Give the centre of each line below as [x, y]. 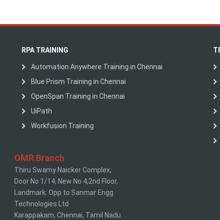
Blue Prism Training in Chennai [78, 82]
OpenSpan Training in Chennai [78, 96]
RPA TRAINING [45, 50]
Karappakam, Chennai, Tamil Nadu [68, 215]
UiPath [41, 111]
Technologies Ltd [41, 204]
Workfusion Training [62, 126]
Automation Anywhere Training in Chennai [97, 67]
